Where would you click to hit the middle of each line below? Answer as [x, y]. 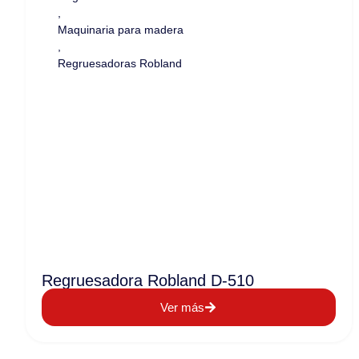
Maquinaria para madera [121, 30]
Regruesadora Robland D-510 [148, 280]
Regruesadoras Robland [120, 63]
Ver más [183, 307]
